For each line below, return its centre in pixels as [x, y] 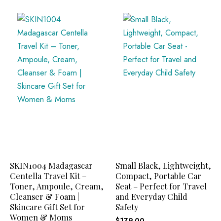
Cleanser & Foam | [44, 196]
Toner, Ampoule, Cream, [57, 186]
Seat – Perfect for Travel [161, 186]
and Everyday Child [151, 196]
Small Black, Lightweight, [163, 165]
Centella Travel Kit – [48, 175]
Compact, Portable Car [158, 175]
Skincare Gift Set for [47, 206]
